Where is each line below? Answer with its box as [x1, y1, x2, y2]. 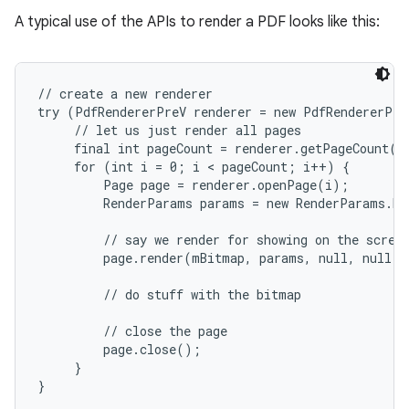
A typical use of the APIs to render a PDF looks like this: [15, 13, 380, 31]
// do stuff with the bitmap [37, 286, 301, 303]
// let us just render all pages [37, 121, 301, 139]
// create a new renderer [37, 85, 213, 102]
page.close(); [37, 341, 201, 358]
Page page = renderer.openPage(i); [37, 176, 349, 194]
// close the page [37, 322, 227, 340]
